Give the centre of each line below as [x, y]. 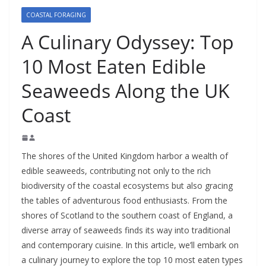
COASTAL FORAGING [56, 15]
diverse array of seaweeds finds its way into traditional [126, 230]
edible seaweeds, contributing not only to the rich [116, 171]
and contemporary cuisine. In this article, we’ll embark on [130, 245]
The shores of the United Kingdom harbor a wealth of [125, 156]
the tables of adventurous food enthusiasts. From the [124, 200]
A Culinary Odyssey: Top [128, 42]
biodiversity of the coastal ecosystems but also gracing [127, 186]
